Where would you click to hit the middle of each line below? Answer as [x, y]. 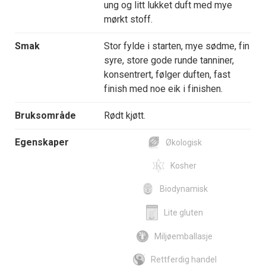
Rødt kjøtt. [125, 116]
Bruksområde [45, 116]
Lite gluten [183, 212]
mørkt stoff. [128, 20]
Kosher [183, 166]
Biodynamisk [183, 189]
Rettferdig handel [183, 259]
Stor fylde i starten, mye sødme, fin [177, 46]
